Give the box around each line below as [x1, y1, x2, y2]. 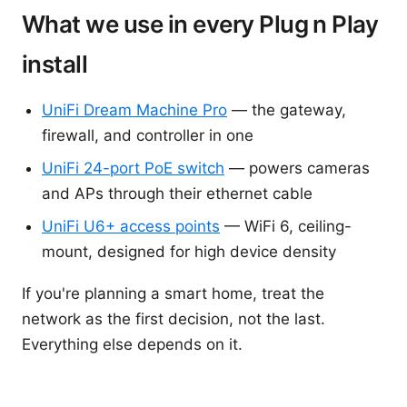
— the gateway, [227, 101, 346, 119]
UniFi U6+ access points [42, 217, 220, 235]
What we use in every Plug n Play [22, 10, 379, 38]
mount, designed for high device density [42, 243, 336, 261]
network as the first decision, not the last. [22, 310, 325, 328]
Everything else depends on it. [22, 335, 243, 353]
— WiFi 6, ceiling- [220, 217, 352, 235]
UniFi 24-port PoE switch [42, 159, 224, 177]
